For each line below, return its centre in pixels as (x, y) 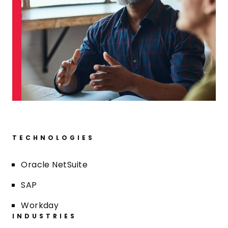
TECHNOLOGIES (54, 138)
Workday (40, 205)
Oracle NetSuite (54, 165)
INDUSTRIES (45, 216)
